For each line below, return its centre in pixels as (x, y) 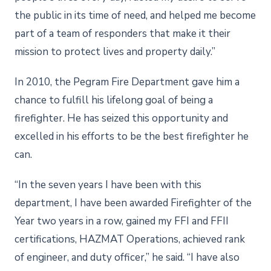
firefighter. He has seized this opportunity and (121, 118)
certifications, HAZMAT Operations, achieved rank (130, 239)
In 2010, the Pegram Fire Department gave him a (127, 82)
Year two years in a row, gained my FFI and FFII (122, 221)
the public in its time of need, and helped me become (135, 15)
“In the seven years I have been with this (108, 184)
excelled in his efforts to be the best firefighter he (132, 136)
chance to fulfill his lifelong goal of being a (114, 100)
